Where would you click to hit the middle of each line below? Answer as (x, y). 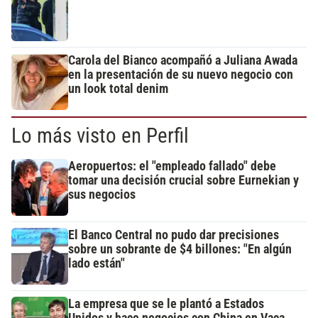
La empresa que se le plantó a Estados (166, 303)
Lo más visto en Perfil (100, 135)
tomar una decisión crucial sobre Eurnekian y (183, 180)
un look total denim (118, 88)
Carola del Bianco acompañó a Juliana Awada (183, 60)
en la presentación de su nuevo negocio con (181, 74)
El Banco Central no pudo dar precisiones (174, 235)
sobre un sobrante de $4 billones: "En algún (180, 249)
